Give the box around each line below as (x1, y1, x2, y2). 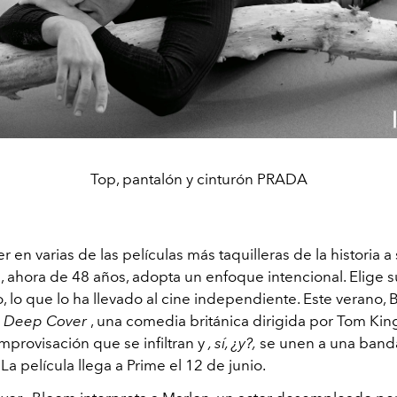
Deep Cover (4, 312, 87, 331)
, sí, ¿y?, (208, 334, 256, 353)
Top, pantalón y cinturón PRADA (90, 170, 307, 189)
